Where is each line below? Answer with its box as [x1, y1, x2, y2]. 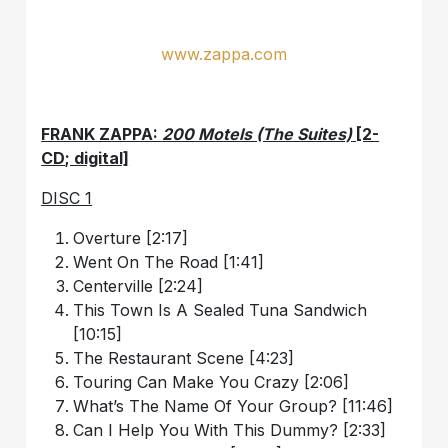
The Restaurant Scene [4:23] [73, 347, 295, 368]
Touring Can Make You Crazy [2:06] [73, 371, 350, 392]
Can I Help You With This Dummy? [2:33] [73, 419, 387, 440]
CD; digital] [41, 147, 130, 168]
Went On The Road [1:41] [73, 251, 265, 272]
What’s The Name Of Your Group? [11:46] [73, 395, 394, 416]
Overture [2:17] [73, 227, 189, 248]
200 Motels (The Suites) [162, 123, 353, 144]
